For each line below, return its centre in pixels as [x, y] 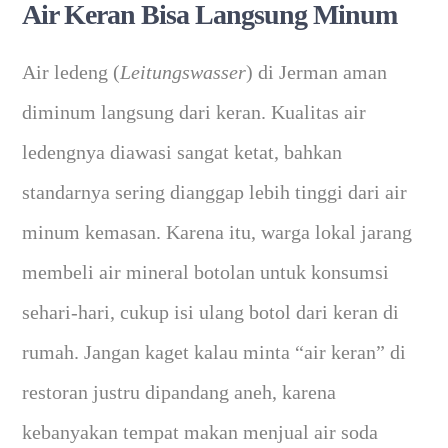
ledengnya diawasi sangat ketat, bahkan [182, 152]
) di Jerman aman [317, 72]
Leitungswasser [183, 72]
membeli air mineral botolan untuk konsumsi [206, 272]
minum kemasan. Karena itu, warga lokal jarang [217, 232]
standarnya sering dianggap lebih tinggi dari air [215, 192]
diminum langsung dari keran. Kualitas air [194, 112]
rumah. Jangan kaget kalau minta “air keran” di [214, 352]
